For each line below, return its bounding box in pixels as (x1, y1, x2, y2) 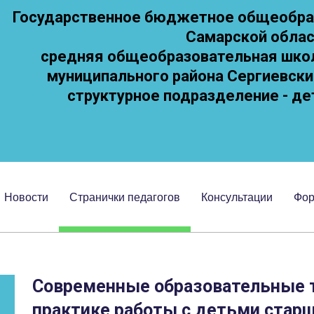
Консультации (201, 189, 273, 205)
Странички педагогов (69, 189, 180, 205)
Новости (4, 189, 48, 205)
